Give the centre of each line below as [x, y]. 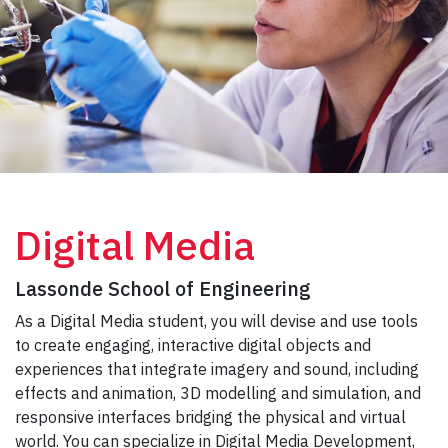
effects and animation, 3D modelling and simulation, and [218, 392]
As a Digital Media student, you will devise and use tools [216, 320]
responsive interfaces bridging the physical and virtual [210, 416]
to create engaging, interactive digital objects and [193, 344]
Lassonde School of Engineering [163, 288]
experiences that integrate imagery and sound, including [217, 368]
